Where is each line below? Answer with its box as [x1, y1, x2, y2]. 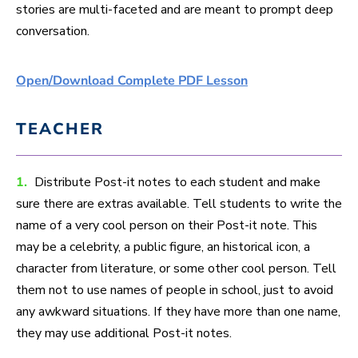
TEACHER [16, 118, 104, 141]
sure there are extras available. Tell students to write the [16, 195, 342, 213]
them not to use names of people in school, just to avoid [16, 281, 333, 300]
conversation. [16, 22, 89, 41]
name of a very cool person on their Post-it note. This [16, 217, 317, 235]
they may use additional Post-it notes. [16, 324, 232, 343]
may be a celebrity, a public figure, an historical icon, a [16, 238, 310, 257]
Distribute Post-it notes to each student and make [34, 173, 320, 192]
